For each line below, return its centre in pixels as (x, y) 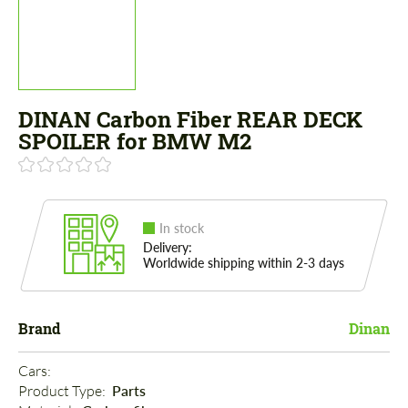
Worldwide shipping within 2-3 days (244, 263)
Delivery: (168, 248)
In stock (182, 229)
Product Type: (63, 391)
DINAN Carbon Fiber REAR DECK (190, 120)
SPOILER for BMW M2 (135, 142)
